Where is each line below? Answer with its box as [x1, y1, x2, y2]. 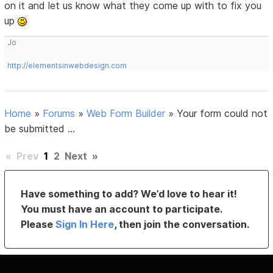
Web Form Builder [87, 107, 166, 119]
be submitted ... [4, 122, 76, 135]
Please [21, 218, 56, 230]
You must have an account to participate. [21, 202, 222, 215]
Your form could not [177, 107, 268, 119]
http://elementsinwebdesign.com [7, 60, 127, 70]
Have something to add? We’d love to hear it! [21, 187, 238, 200]
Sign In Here [55, 218, 115, 230]
